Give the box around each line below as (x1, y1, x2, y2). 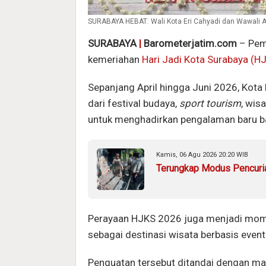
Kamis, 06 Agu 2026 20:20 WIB (156, 150, 248, 159)
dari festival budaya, (88, 97, 179, 109)
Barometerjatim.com (141, 37, 237, 49)
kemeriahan (88, 53, 142, 65)
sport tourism (179, 97, 241, 109)
